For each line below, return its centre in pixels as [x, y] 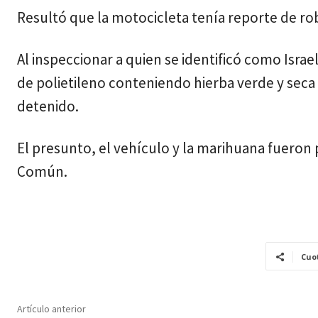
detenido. [48, 106]
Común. [42, 172]
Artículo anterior [51, 309]
